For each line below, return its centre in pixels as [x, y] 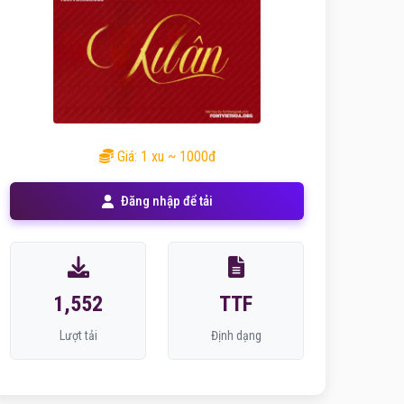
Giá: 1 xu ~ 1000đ [164, 156]
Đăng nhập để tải [166, 201]
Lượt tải [78, 335]
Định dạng [236, 335]
